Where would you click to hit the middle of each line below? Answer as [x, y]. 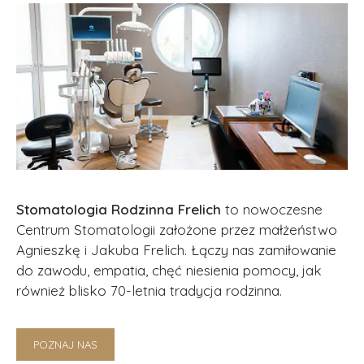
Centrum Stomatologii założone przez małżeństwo [177, 230]
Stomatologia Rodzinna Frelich [119, 210]
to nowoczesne [272, 210]
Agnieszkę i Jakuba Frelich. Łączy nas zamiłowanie [176, 250]
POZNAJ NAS [65, 345]
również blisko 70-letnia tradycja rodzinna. [149, 291]
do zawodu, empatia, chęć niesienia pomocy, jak [169, 271]
